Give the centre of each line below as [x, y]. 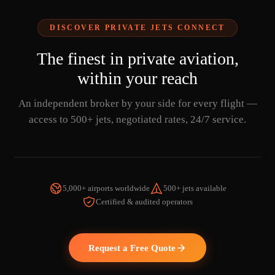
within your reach [137, 79]
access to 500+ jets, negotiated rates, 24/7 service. [137, 120]
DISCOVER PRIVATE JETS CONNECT [137, 28]
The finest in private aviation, [137, 59]
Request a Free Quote [132, 247]
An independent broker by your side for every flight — [137, 104]
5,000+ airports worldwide [106, 188]
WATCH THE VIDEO [63, 209]
